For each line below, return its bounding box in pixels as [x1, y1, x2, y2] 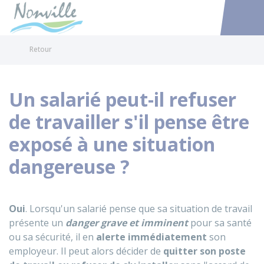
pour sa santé [188, 216, 252, 229]
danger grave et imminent [65, 216, 188, 229]
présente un [9, 216, 65, 229]
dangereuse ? [9, 154, 130, 179]
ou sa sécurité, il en [9, 230, 96, 243]
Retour [29, 44, 52, 54]
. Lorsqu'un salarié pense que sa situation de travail [25, 202, 252, 215]
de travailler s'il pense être [9, 109, 249, 134]
